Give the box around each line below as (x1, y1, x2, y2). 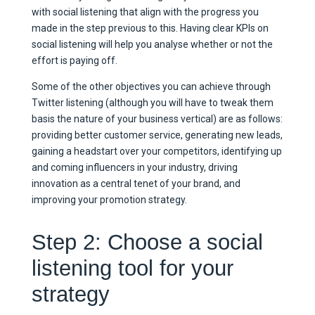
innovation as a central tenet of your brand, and (31, 178, 240, 190)
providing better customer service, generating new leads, (31, 129, 283, 141)
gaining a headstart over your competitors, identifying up (31, 146, 282, 157)
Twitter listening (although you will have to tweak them (31, 97, 274, 109)
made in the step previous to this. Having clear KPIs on (31, 22, 269, 34)
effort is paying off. (31, 55, 120, 67)
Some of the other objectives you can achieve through (31, 81, 271, 93)
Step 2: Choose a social (31, 229, 263, 255)
